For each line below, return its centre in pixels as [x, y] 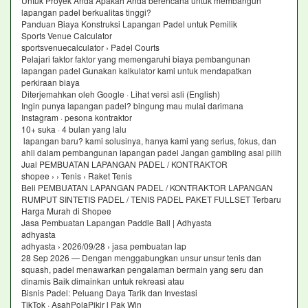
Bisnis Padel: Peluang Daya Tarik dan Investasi [109, 293]
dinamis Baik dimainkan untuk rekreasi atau [104, 281]
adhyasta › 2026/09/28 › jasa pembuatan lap [105, 246]
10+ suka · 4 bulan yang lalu [74, 129]
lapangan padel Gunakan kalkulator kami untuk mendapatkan [136, 70]
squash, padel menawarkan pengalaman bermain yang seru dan [142, 269]
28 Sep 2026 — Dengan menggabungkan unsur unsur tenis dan [141, 257]
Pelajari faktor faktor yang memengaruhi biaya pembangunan [136, 59]
